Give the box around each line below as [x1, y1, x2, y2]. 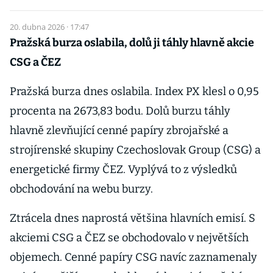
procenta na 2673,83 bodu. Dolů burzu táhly [10, 104, 230, 118]
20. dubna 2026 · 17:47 [10, 21, 89, 32]
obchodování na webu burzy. [10, 182, 153, 196]
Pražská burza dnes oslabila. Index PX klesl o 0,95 [10, 85, 259, 98]
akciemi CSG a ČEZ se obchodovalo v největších [10, 231, 249, 244]
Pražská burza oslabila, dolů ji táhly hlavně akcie [10, 36, 254, 49]
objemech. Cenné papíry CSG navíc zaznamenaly [10, 250, 257, 264]
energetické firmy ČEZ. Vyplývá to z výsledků [10, 163, 237, 176]
